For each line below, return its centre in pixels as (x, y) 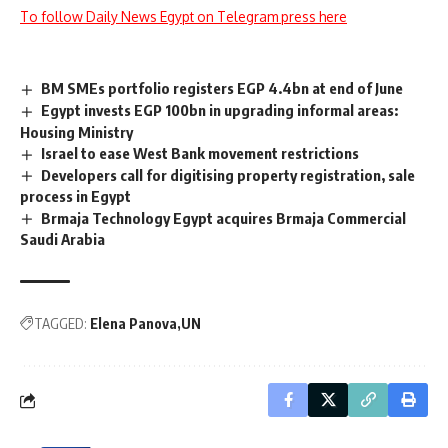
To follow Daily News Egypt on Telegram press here (183, 16)
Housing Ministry (76, 131)
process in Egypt (75, 196)
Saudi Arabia (62, 239)
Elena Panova (133, 324)
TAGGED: (60, 324)
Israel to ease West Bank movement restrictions (200, 152)
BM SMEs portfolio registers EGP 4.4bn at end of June (222, 88)
